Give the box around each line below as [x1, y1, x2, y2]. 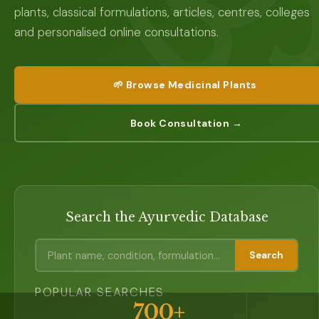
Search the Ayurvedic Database [65, 209, 268, 225]
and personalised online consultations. [14, 24, 219, 40]
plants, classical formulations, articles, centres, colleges [14, 4, 310, 20]
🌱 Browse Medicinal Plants [113, 78, 257, 91]
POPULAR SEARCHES [35, 284, 164, 300]
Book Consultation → [130, 116, 243, 130]
